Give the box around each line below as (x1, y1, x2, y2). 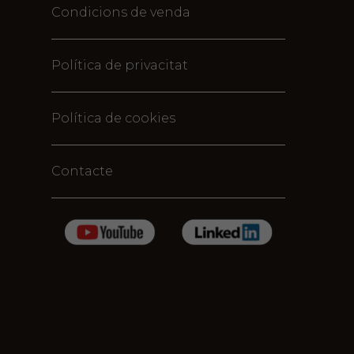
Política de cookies (51, 110, 175, 126)
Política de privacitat (51, 57, 188, 73)
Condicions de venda (51, 4, 190, 20)
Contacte (51, 163, 113, 179)
